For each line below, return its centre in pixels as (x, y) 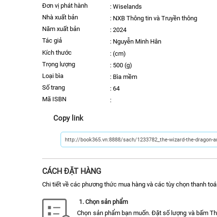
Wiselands (128, 7)
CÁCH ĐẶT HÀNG (71, 171)
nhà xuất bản (62, 17)
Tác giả (54, 41)
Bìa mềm (125, 77)
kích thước (59, 52)
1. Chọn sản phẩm (103, 202)
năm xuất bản (63, 29)
